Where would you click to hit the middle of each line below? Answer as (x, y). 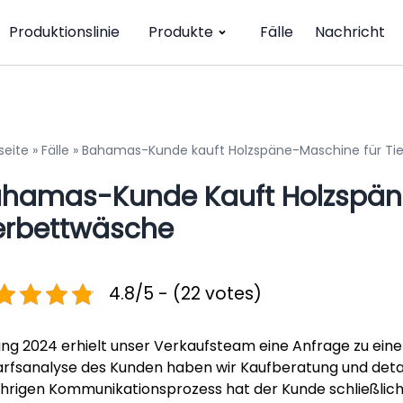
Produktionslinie (64, 32)
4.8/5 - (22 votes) (185, 294)
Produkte (181, 32)
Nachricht (350, 32)
